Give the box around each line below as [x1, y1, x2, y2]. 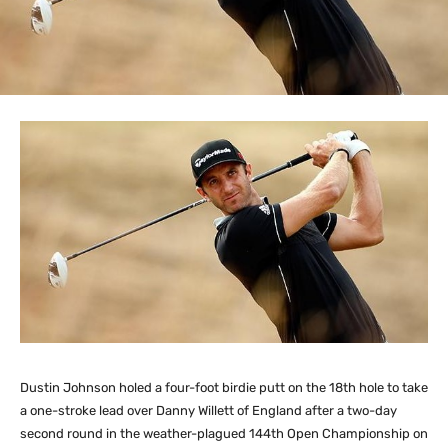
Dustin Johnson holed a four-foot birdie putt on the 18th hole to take [20, 380, 428, 396]
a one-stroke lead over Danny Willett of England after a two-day [20, 403, 397, 419]
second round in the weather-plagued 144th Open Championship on [20, 426, 428, 442]
